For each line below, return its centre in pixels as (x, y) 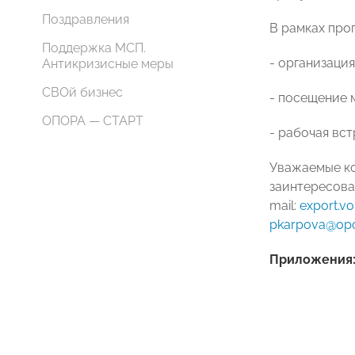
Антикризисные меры (108, 64)
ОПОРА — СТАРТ (93, 121)
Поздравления (86, 19)
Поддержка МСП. (94, 48)
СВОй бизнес (82, 92)
